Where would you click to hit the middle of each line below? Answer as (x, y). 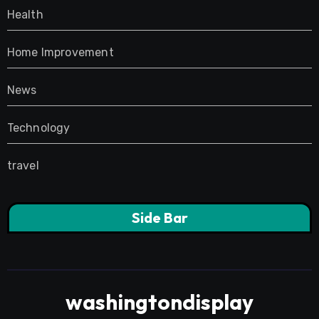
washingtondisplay (159, 302)
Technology (38, 128)
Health (25, 15)
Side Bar (159, 218)
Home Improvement (60, 53)
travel (23, 166)
